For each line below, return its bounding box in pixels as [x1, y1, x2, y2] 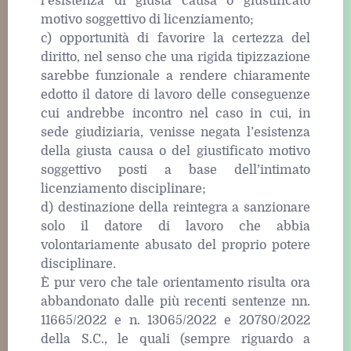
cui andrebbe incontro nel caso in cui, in [41, 106, 310, 121]
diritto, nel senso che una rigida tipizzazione [41, 49, 310, 64]
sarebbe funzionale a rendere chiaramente [41, 68, 310, 83]
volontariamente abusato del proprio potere [41, 237, 310, 252]
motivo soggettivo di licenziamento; [41, 12, 254, 27]
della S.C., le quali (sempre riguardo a [41, 331, 310, 346]
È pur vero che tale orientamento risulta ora [41, 275, 310, 290]
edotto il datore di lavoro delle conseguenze [41, 87, 310, 102]
